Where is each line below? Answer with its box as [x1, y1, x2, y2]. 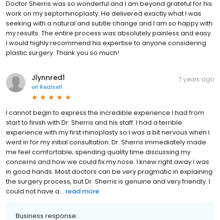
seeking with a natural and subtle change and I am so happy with [6, 19, 213, 28]
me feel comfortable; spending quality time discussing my [6, 147, 191, 157]
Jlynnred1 [31, 73, 65, 83]
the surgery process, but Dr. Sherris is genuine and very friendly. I [6, 177, 210, 187]
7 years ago [178, 75, 214, 84]
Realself [40, 83, 62, 91]
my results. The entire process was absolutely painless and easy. [6, 28, 212, 38]
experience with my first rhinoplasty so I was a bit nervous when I [6, 128, 210, 137]
